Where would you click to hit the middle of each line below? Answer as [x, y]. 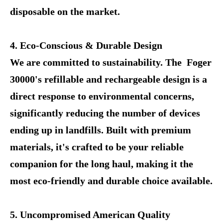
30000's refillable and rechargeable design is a [109, 79]
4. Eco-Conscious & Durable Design [86, 45]
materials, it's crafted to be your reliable [97, 147]
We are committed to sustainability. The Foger [111, 62]
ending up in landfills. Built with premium [101, 130]
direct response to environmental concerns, [102, 96]
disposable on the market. [65, 11]
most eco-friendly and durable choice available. [111, 181]
